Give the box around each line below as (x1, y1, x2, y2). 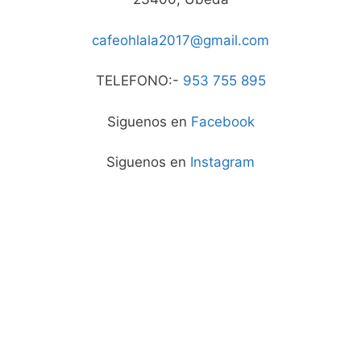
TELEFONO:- (95, 73, 183, 89)
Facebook (190, 113, 255, 130)
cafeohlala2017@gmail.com (92, 31, 269, 48)
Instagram (190, 154, 255, 171)
